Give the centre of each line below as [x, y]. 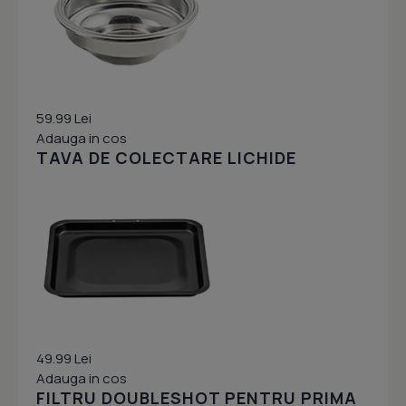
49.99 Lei [64, 359]
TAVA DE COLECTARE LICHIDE [166, 158]
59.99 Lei [64, 119]
